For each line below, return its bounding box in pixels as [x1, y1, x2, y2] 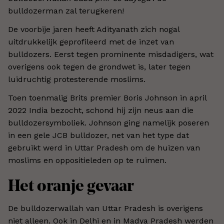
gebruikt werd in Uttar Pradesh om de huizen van [8, 143, 200, 152]
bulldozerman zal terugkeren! [8, 6, 124, 15]
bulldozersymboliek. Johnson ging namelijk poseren [8, 118, 209, 127]
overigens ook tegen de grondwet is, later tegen [8, 62, 190, 71]
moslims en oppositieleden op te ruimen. [8, 155, 166, 165]
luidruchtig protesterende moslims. [8, 74, 145, 84]
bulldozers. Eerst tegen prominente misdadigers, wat [8, 49, 213, 59]
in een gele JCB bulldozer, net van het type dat [8, 130, 189, 140]
